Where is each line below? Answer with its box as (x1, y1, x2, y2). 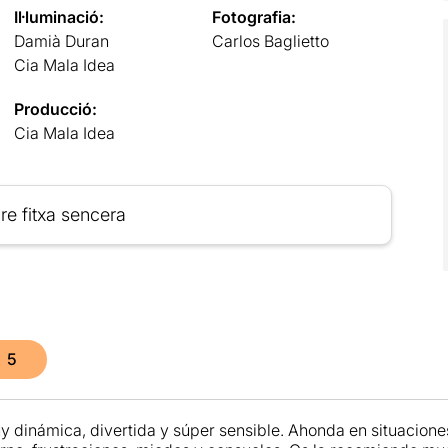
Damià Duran (13, 30, 109, 51)
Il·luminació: (13, 6, 104, 27)
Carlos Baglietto (212, 30, 330, 51)
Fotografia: (212, 6, 297, 27)
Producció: (13, 98, 97, 119)
